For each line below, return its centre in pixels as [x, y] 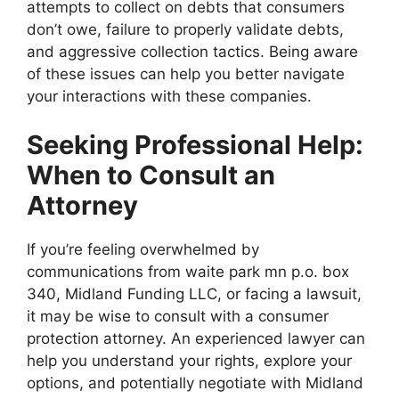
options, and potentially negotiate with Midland [195, 383]
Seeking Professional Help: [195, 145]
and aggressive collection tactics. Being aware [192, 51]
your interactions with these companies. [169, 96]
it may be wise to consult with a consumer [178, 317]
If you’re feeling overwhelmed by [143, 250]
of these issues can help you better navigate [186, 73]
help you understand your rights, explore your [189, 361]
